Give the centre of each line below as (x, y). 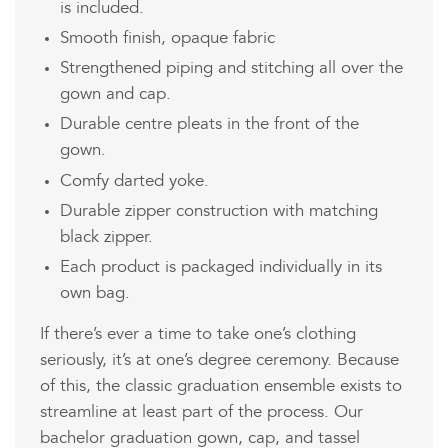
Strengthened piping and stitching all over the (231, 68)
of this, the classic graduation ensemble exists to (221, 386)
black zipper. (106, 237)
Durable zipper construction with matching (219, 211)
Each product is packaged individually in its (221, 267)
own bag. (95, 293)
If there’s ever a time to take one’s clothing (198, 334)
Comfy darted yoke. (134, 181)
